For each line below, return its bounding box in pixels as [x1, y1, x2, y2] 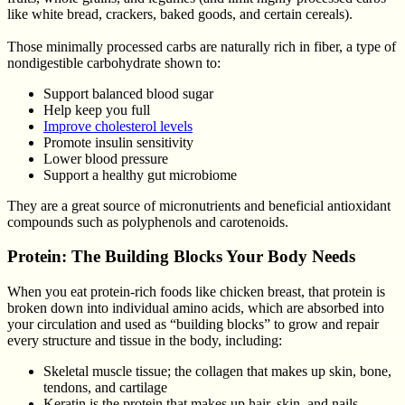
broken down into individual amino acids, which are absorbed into [7, 300, 384, 316]
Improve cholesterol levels [43, 118, 193, 134]
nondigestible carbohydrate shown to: [7, 54, 221, 71]
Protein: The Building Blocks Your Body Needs [7, 247, 355, 267]
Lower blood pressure [43, 150, 168, 166]
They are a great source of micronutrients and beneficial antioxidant [7, 197, 391, 213]
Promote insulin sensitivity [43, 134, 193, 150]
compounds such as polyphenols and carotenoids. [7, 213, 288, 230]
